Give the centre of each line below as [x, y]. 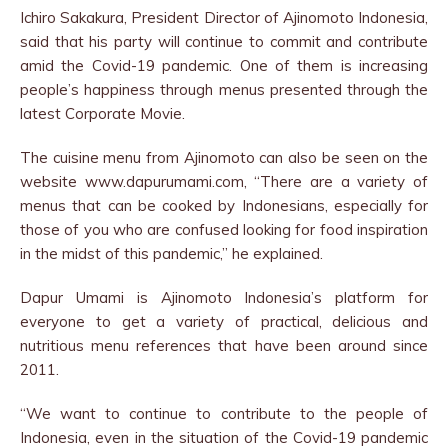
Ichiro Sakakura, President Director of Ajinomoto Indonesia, [224, 17]
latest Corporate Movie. [102, 113]
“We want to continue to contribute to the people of [224, 413]
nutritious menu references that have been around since [224, 345]
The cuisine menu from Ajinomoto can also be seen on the [224, 157]
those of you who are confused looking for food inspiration [224, 229]
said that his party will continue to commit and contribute [224, 41]
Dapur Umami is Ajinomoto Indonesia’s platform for [224, 297]
